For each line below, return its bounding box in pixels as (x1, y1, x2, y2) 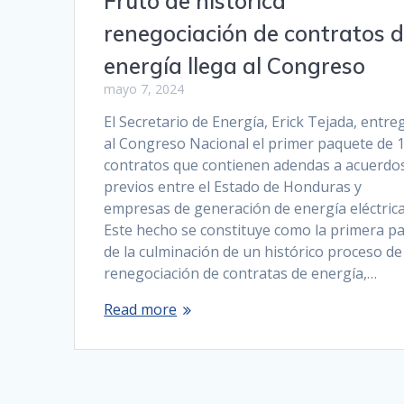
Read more (104, 299, 178, 320)
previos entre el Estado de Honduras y (104, 177, 363, 197)
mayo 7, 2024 (104, 80, 185, 98)
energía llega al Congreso (104, 52, 366, 80)
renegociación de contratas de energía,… (104, 263, 378, 284)
